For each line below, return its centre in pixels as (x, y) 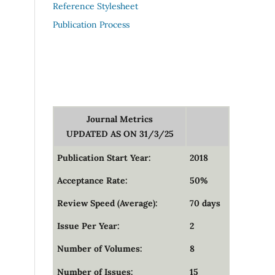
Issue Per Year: (87, 226)
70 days (204, 203)
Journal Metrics (120, 119)
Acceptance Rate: (91, 181)
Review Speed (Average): (106, 203)
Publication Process (91, 25)
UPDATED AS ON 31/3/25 (120, 134)
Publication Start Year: (103, 158)
